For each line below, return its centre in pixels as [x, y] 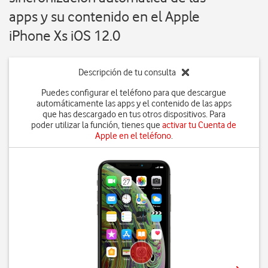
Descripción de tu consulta [127, 72]
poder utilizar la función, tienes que [97, 125]
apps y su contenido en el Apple [104, 16]
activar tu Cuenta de [200, 125]
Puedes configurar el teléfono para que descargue [134, 93]
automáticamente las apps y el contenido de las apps [134, 103]
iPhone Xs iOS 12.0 [65, 36]
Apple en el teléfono [133, 136]
